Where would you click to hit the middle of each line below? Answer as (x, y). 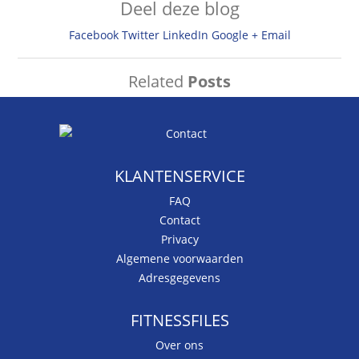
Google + (234, 35)
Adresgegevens (179, 278)
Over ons (179, 345)
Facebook (93, 35)
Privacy (179, 240)
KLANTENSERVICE (179, 176)
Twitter (140, 35)
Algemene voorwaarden (179, 259)
